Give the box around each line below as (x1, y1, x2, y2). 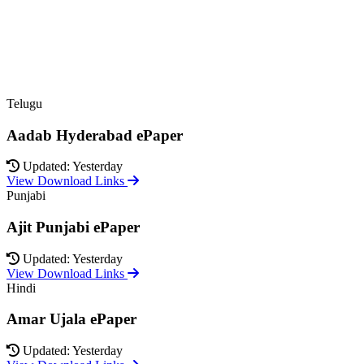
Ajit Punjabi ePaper (6, 218, 140, 236)
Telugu (6, 96, 42, 110)
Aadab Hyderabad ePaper (6, 126, 183, 144)
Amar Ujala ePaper (6, 310, 136, 328)
